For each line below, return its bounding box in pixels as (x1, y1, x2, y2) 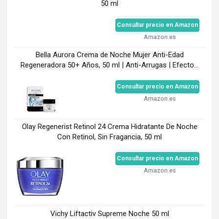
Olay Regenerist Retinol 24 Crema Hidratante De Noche (22, 122, 197, 131)
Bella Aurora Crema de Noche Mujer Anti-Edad (35, 50, 184, 59)
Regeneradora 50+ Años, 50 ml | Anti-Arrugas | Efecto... (21, 60, 198, 69)
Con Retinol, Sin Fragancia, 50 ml (57, 132, 162, 141)
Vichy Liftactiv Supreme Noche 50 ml (50, 209, 169, 218)
